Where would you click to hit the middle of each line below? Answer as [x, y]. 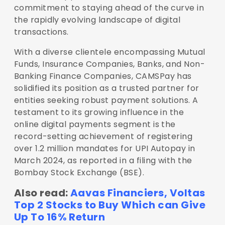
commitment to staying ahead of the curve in [109, 8]
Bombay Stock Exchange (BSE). [79, 172]
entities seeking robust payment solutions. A [106, 100]
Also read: [42, 193]
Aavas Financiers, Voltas [138, 193]
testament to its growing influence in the [99, 112]
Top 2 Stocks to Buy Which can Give [110, 205]
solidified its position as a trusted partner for [106, 88]
